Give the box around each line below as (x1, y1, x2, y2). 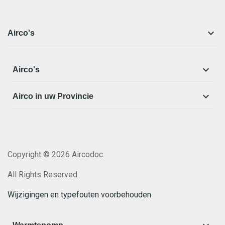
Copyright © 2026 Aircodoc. (8, 150, 104, 160)
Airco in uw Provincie (13, 92, 93, 101)
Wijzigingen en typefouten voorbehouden (8, 190, 151, 200)
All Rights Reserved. (8, 170, 79, 180)
